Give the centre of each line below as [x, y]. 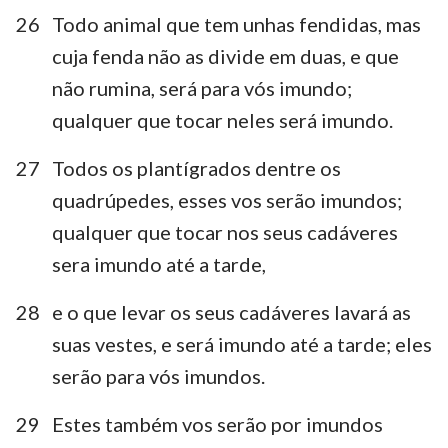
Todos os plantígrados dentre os [196, 167]
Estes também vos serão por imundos [217, 423]
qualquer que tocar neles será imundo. [222, 119]
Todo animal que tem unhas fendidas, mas [236, 23]
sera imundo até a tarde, [159, 263]
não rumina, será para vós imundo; [202, 87]
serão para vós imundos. [158, 375]
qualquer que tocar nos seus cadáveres [225, 231]
